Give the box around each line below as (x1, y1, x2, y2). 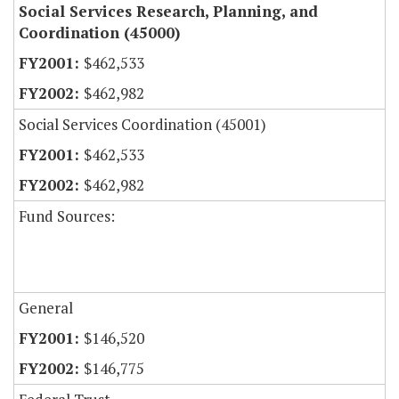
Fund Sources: (19, 206, 115, 227)
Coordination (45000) (19, 22, 180, 44)
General (19, 297, 73, 319)
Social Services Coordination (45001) (19, 114, 266, 135)
